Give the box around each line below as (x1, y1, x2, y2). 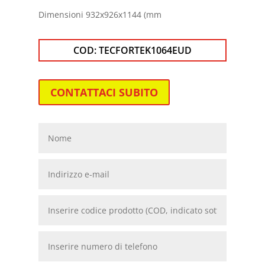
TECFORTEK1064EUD (98, 43, 192, 57)
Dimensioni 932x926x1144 (38, 8, 144, 20)
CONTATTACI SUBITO (50, 85, 158, 99)
